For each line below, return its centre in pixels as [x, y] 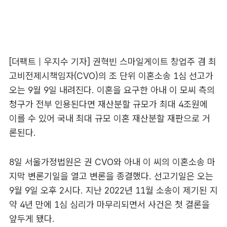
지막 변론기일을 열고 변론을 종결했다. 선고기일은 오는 [111, 176]
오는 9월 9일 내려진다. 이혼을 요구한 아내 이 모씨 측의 [112, 90]
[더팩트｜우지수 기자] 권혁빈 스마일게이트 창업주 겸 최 [112, 62]
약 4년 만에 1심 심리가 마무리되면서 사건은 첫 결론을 [109, 205]
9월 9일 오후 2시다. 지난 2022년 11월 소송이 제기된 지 [113, 191]
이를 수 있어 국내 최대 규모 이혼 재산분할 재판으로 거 [109, 119]
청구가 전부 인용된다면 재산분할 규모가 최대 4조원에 [108, 104]
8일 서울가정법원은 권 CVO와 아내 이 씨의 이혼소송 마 [112, 162]
